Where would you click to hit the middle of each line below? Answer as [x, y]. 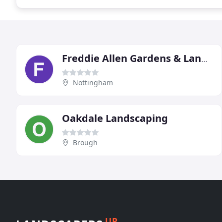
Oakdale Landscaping [115, 118]
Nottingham [93, 82]
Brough [85, 142]
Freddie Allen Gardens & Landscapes [204, 59]
